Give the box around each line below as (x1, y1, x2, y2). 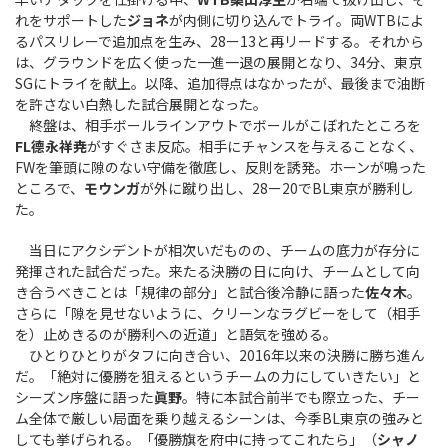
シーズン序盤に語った (15, 387, 154, 408)
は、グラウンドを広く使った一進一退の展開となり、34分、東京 (15, 52, 422, 73)
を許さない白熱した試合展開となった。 (15, 94, 267, 115)
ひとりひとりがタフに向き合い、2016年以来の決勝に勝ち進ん (15, 345, 425, 366)
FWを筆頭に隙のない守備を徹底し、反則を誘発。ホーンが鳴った (15, 157, 426, 178)
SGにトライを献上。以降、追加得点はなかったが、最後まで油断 (15, 73, 425, 94)
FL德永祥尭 (15, 136, 87, 157)
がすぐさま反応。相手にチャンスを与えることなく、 (87, 136, 423, 157)
